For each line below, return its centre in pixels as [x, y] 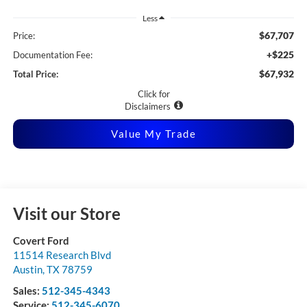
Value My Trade [153, 134]
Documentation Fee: [52, 55]
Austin [27, 270]
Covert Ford [41, 241]
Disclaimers [147, 107]
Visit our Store [66, 214]
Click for [153, 94]
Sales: [27, 291]
